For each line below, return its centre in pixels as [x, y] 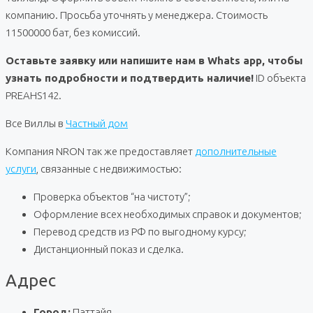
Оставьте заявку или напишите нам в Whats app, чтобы [154, 60]
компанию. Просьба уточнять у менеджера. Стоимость [137, 15]
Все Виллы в [36, 123]
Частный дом [97, 123]
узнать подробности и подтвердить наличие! [130, 78]
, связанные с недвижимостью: [109, 168]
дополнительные [236, 151]
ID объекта [280, 78]
